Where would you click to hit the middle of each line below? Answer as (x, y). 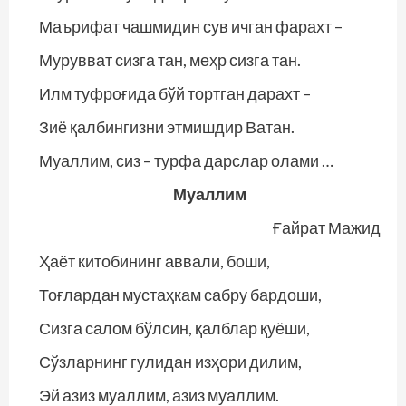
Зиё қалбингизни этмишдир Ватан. (167, 127)
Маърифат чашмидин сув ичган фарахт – (191, 26)
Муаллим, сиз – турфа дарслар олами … (186, 160)
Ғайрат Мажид (327, 227)
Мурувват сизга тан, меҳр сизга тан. (170, 60)
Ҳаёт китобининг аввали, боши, (155, 261)
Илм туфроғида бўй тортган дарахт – (175, 93)
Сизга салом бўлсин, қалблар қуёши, (174, 328)
